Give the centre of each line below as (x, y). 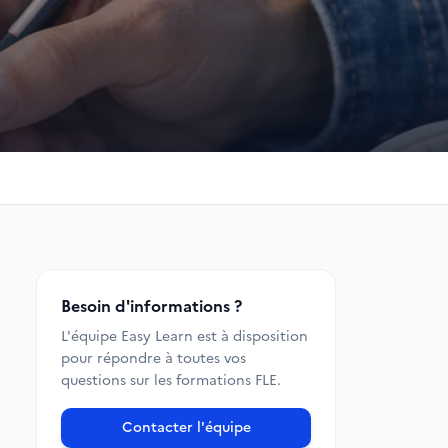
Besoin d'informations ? (151, 306)
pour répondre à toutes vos (153, 358)
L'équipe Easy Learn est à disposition (184, 336)
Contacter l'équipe (186, 427)
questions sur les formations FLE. (171, 380)
